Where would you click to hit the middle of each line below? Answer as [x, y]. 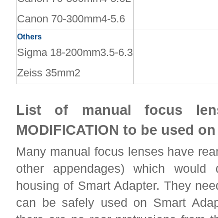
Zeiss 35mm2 [49, 73]
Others [29, 36]
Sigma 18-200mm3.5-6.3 [75, 52]
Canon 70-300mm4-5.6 [71, 18]
